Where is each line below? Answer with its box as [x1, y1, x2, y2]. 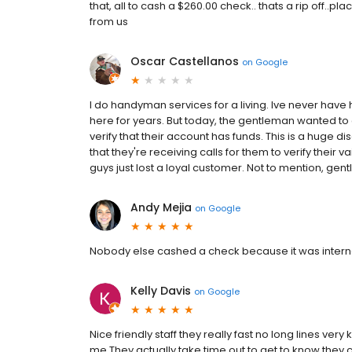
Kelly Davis [130, 283, 191, 299]
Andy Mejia [130, 200, 192, 215]
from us [90, 14, 128, 29]
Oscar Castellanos [130, 53, 239, 69]
